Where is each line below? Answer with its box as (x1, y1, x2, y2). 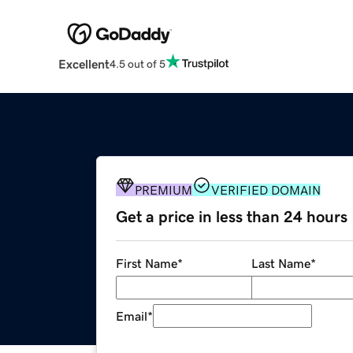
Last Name (251, 257, 310, 270)
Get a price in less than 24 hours (116, 209, 347, 225)
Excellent (58, 58, 110, 71)
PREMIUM (135, 184, 192, 197)
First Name (116, 257, 177, 270)
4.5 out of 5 (109, 58, 165, 69)
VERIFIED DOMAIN (211, 184, 321, 197)
